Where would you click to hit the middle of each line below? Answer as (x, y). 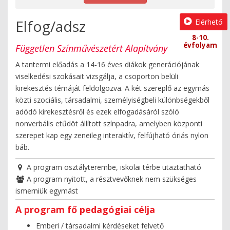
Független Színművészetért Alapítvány (91, 48)
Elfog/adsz (51, 26)
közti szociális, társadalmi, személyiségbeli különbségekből (112, 100)
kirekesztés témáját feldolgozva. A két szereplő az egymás (112, 88)
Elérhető (208, 22)
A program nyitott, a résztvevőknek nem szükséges (111, 179)
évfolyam (200, 45)
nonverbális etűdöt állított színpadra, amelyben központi (109, 123)
